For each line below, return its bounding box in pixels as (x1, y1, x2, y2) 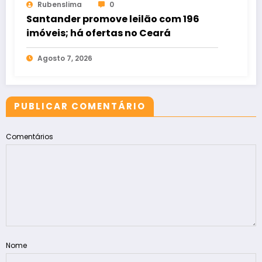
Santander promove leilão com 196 (26, 12, 199, 26)
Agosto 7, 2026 (37, 53, 92, 63)
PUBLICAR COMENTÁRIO (14, 99, 146, 112)
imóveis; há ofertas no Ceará (26, 26, 171, 40)
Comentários (6, 131, 53, 142)
